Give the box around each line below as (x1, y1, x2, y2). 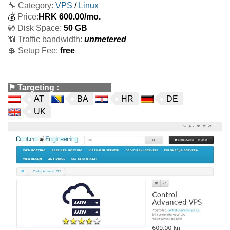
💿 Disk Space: (8, 24, 62, 32)
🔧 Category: (8, 1, 53, 10)
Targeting (17, 83, 54, 92)
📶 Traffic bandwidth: (8, 35, 82, 44)
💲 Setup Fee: (8, 46, 58, 55)
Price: (17, 12, 39, 21)
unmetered (84, 35, 126, 44)
